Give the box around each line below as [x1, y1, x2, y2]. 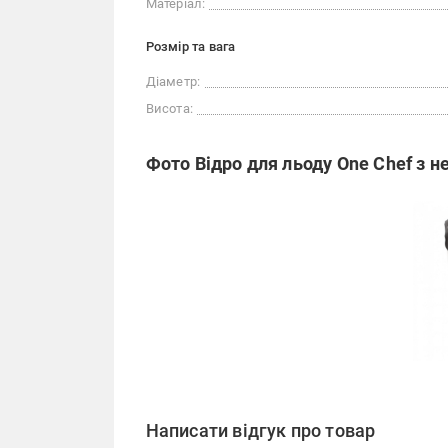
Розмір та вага [145, 39, 236, 54]
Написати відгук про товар [145, 419, 376, 441]
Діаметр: [145, 74, 201, 89]
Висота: [145, 101, 193, 116]
